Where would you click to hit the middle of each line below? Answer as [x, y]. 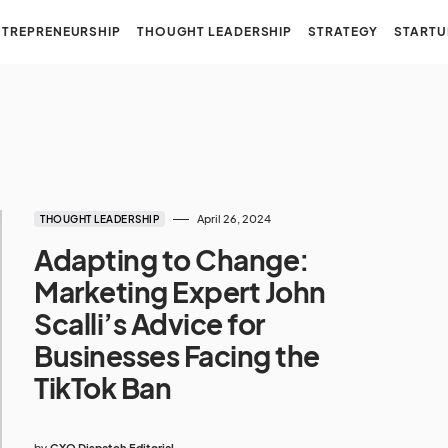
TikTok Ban [103, 387]
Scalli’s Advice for [149, 323]
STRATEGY [343, 31]
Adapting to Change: [172, 259]
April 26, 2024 [234, 218]
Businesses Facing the [177, 355]
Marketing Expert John [180, 291]
